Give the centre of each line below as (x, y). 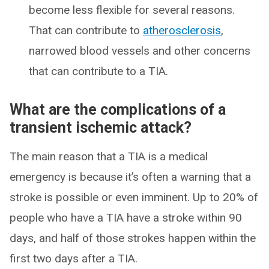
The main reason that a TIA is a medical (109, 157)
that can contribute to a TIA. (98, 71)
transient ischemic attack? (101, 128)
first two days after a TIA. (74, 259)
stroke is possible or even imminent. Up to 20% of (134, 198)
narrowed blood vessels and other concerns (140, 51)
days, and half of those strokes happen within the (133, 238)
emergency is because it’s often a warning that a (130, 177)
